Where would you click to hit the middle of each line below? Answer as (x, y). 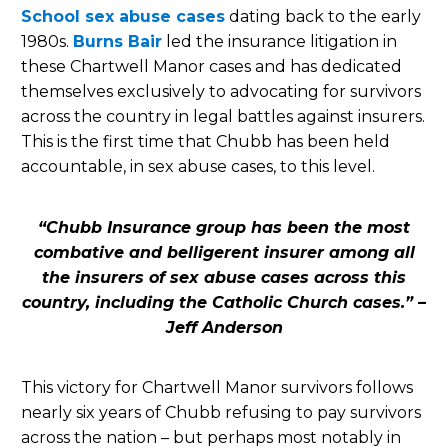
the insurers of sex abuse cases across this (224, 277)
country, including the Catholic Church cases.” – (224, 302)
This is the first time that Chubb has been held (205, 142)
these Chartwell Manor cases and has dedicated (211, 67)
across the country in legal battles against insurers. (223, 117)
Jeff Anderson (224, 327)
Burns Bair (117, 42)
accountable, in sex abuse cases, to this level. (198, 167)
